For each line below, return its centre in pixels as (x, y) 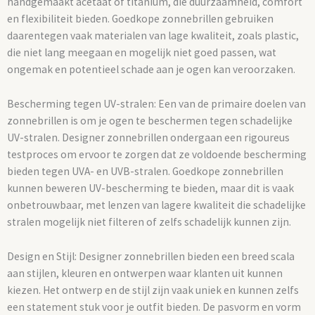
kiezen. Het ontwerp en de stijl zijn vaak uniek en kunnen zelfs (153, 290)
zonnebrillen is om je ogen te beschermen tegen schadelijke (150, 121)
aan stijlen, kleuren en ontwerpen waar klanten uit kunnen (145, 273)
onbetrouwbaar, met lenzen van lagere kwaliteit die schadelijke (156, 205)
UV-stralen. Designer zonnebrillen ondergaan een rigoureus (148, 138)
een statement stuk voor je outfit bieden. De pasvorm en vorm (154, 307)
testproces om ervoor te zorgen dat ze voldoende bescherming (157, 155)
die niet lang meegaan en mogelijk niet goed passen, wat (142, 53)
